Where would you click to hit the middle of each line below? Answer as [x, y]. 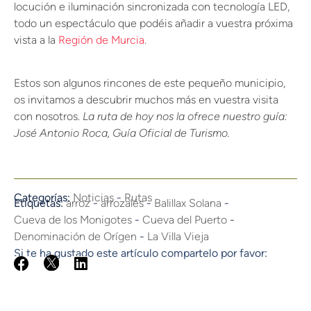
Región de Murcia [101, 40]
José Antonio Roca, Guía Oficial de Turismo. [122, 133]
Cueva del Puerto [185, 220]
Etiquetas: [40, 203]
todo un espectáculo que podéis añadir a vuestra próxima [153, 24]
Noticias [93, 198]
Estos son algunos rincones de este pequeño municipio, [150, 83]
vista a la [36, 40]
